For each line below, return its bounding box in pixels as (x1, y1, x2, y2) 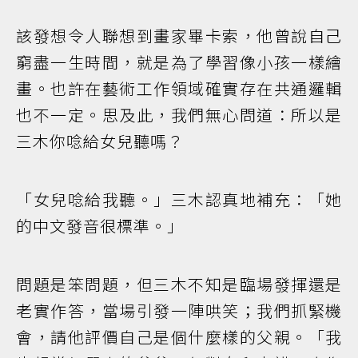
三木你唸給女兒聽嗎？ (16, 129, 184, 153)
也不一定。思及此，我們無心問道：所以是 (16, 103, 342, 127)
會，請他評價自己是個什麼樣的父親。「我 (16, 325, 342, 349)
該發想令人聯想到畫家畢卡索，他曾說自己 (16, 24, 342, 48)
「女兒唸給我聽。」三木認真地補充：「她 (16, 188, 342, 212)
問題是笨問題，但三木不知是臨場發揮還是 (16, 272, 342, 296)
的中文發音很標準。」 (16, 214, 184, 238)
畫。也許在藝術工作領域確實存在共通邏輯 (16, 77, 342, 101)
